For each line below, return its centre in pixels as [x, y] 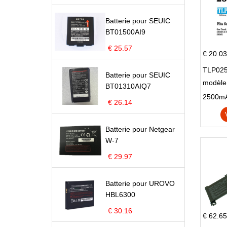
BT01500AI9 [125, 32]
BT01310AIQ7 [128, 86]
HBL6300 [120, 195]
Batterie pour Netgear [140, 129]
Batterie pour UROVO [140, 183]
